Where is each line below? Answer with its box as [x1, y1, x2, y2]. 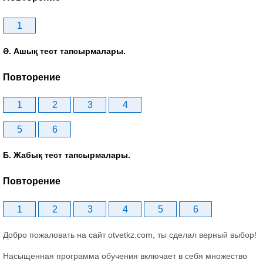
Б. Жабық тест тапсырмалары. [3, 150, 130, 160]
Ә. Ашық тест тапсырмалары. [3, 46, 126, 56]
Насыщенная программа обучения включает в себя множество [3, 251, 247, 261]
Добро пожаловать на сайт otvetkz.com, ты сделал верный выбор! [3, 230, 257, 240]
